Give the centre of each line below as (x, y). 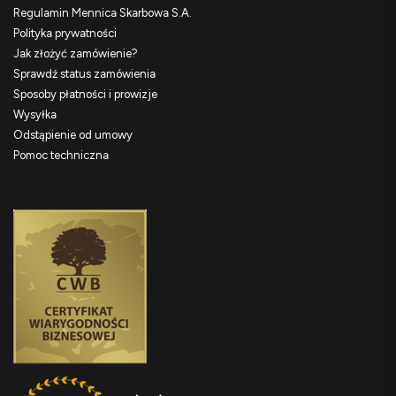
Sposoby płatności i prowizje (85, 95)
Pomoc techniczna (61, 156)
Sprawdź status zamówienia (84, 74)
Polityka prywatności (65, 34)
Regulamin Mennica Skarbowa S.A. (103, 13)
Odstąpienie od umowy (73, 135)
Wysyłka (35, 115)
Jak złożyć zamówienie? (76, 54)
